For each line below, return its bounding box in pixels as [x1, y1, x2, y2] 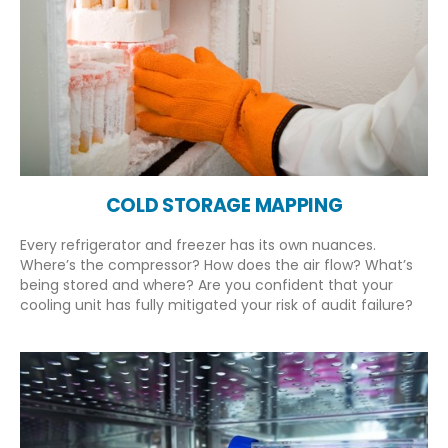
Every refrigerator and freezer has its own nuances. [20, 234, 376, 255]
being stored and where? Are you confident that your [20, 274, 393, 295]
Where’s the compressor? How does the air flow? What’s [20, 254, 413, 275]
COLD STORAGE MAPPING [105, 191, 343, 219]
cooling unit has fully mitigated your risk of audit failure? [20, 294, 413, 315]
